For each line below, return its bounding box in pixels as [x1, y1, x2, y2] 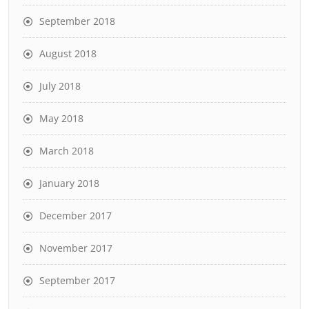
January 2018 [39, 176, 99, 190]
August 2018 [39, 46, 97, 60]
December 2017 [39, 208, 112, 222]
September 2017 [39, 273, 115, 287]
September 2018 [39, 14, 115, 28]
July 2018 [39, 79, 81, 92]
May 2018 [39, 111, 83, 125]
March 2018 [39, 143, 94, 157]
